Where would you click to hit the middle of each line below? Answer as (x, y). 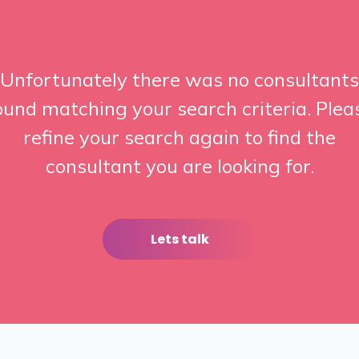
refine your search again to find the (179, 137)
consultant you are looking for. (179, 165)
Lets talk (179, 240)
